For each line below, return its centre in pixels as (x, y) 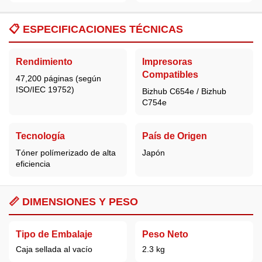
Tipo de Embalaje (54, 234)
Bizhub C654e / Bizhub (184, 91)
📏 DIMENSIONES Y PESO (73, 201)
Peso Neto (165, 234)
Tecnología (40, 136)
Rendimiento (44, 61)
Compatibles (170, 74)
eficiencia (33, 163)
